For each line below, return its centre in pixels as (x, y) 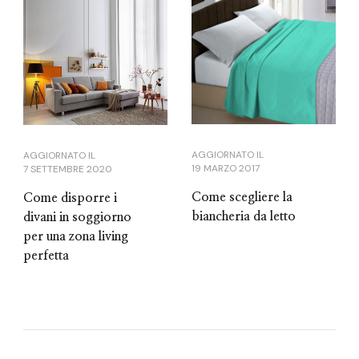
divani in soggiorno (77, 217)
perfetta (46, 255)
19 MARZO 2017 (226, 169)
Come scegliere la (242, 198)
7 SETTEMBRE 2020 (68, 169)
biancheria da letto (244, 217)
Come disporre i (70, 198)
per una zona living (76, 236)
